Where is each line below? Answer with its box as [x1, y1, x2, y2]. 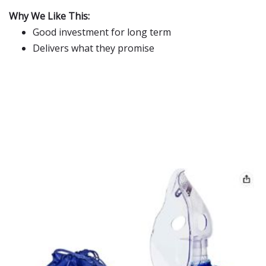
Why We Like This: [9, 9, 90, 23]
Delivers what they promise [33, 42, 154, 55]
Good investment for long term [33, 26, 171, 39]
